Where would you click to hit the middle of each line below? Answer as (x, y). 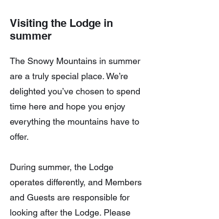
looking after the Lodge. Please (70, 212)
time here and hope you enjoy (67, 106)
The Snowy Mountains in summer (75, 61)
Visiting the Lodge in (61, 23)
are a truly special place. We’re (69, 76)
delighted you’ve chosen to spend (75, 91)
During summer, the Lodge (62, 167)
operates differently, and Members (76, 182)
